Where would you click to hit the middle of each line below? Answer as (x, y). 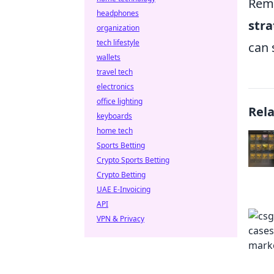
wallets (109, 57)
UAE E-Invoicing (124, 189)
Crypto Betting (121, 175)
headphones (118, 13)
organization (118, 28)
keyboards (114, 116)
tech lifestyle (118, 43)
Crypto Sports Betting (133, 160)
